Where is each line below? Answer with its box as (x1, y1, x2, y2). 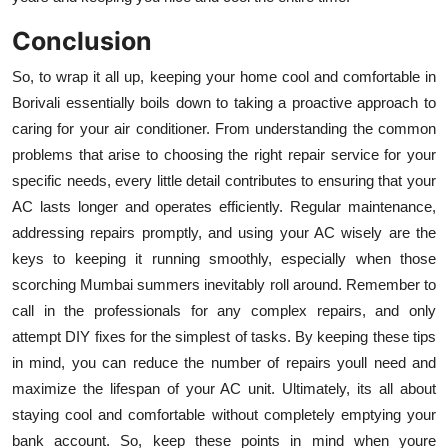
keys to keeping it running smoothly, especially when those (12, 249, 436, 267)
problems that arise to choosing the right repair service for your (12, 145, 436, 163)
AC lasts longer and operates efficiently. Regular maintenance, (12, 197, 436, 215)
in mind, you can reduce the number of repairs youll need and (12, 353, 436, 371)
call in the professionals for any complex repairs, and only (12, 301, 436, 319)
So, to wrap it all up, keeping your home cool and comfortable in (12, 67, 436, 85)
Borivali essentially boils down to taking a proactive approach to (12, 93, 436, 111)
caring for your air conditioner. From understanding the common (12, 119, 436, 137)
